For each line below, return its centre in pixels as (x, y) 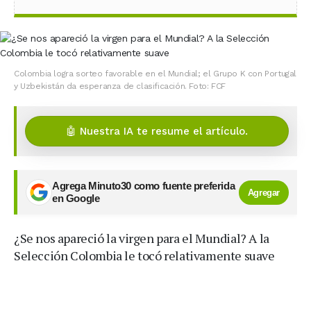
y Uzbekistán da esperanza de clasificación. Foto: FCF (120, 86)
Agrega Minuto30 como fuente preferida (144, 186)
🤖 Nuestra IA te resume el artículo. (157, 131)
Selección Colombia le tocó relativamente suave (144, 255)
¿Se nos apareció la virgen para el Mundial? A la (142, 238)
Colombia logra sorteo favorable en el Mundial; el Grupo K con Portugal (155, 74)
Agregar (263, 192)
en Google (76, 199)
